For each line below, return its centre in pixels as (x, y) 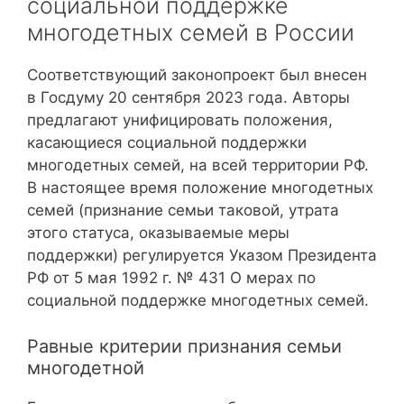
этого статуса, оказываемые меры (158, 233)
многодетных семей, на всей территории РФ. (198, 165)
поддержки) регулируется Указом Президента (202, 255)
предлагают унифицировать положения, (180, 120)
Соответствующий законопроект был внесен (197, 75)
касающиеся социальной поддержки (167, 142)
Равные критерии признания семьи (184, 346)
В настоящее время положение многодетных (200, 188)
